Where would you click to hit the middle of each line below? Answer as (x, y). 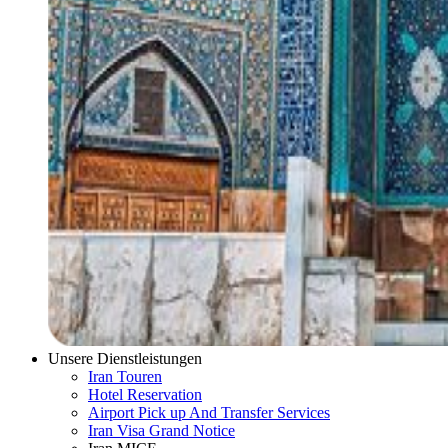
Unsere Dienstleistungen (125, 358)
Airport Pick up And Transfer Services (209, 412)
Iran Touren (125, 376)
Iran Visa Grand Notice (161, 430)
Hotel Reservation (145, 394)
